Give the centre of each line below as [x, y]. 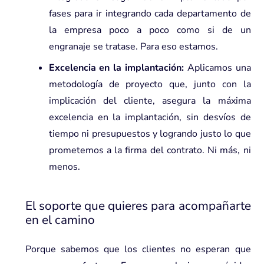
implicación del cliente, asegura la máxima [150, 100]
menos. [64, 166]
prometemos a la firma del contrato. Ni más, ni [150, 150]
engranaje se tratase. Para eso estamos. [133, 46]
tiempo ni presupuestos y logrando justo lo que [150, 133]
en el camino [60, 220]
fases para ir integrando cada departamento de [150, 13]
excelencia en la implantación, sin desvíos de [150, 117]
